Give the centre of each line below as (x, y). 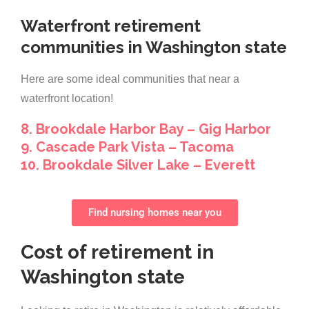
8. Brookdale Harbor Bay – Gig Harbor (146, 129)
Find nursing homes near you (154, 213)
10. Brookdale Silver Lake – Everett (138, 165)
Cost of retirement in (117, 252)
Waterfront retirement (111, 26)
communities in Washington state (154, 48)
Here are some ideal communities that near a (130, 79)
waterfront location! (67, 99)
